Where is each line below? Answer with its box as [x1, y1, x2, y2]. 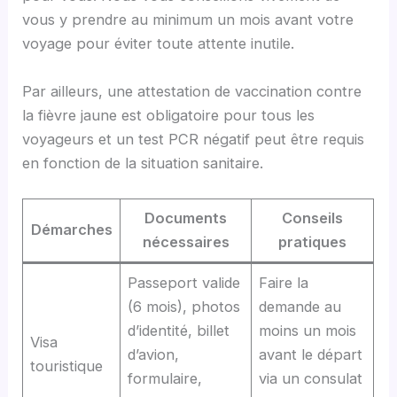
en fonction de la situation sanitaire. [22, 153, 264, 172]
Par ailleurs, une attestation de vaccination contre [22, 82, 362, 100]
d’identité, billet [128, 321, 230, 339]
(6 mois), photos [128, 297, 241, 315]
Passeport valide [128, 273, 241, 292]
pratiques [278, 232, 347, 251]
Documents [144, 208, 228, 227]
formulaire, [128, 369, 203, 387]
